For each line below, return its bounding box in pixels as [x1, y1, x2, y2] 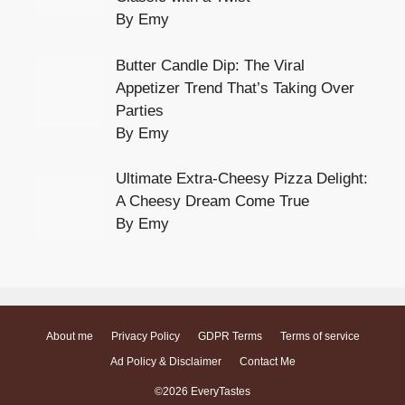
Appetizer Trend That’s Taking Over [115, 79, 354, 97]
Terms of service [279, 330, 360, 344]
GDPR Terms [197, 330, 262, 344]
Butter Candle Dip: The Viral [115, 56, 305, 74]
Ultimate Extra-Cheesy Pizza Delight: [115, 170, 368, 188]
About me [45, 330, 93, 344]
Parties [115, 101, 164, 119]
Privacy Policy [110, 330, 180, 344]
